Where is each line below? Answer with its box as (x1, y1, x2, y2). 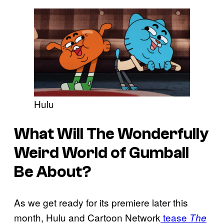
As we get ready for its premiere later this (14, 195, 188, 209)
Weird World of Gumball (14, 144, 189, 162)
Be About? (14, 163, 91, 181)
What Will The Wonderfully (14, 125, 209, 143)
